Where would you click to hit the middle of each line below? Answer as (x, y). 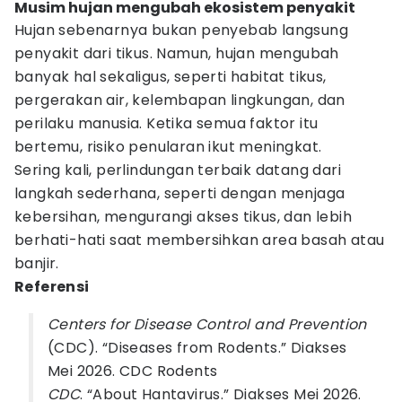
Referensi (52, 287)
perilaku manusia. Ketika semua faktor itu (166, 123)
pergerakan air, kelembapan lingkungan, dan (180, 100)
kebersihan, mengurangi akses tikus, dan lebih (183, 217)
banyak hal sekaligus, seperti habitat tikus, (170, 77)
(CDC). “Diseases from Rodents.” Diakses (197, 348)
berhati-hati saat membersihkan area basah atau (200, 240)
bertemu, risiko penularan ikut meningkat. (168, 147)
